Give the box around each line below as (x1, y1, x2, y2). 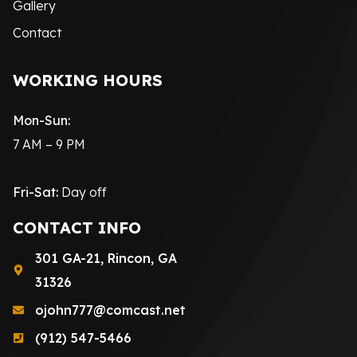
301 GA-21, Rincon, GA (34, 249, 177, 266)
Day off (61, 184, 107, 201)
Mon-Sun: (13, 112, 70, 129)
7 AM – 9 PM (13, 136, 85, 153)
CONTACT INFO (13, 217, 141, 237)
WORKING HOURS (13, 70, 163, 91)
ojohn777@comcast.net (34, 301, 186, 318)
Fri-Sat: (13, 184, 61, 201)
